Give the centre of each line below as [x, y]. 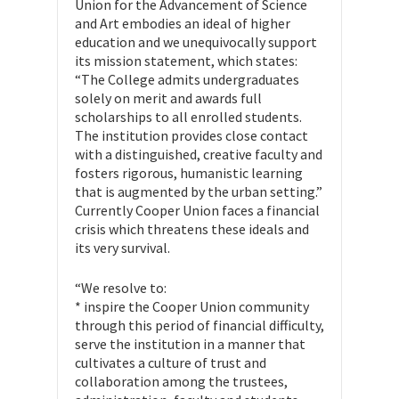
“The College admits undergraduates [187, 79]
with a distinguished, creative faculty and [199, 154]
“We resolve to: [121, 288]
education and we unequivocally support [196, 42]
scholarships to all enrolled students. [188, 117]
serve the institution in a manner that [190, 344]
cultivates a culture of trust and [171, 362]
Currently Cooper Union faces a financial [197, 210]
